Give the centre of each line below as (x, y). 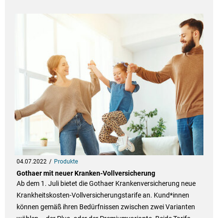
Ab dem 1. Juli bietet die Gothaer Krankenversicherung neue (106, 184)
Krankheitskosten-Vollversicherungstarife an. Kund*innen (103, 195)
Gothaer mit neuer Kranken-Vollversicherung (86, 173)
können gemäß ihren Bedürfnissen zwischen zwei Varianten (106, 207)
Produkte (66, 162)
